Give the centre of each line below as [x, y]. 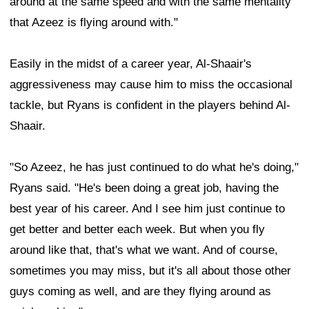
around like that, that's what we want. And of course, [144, 250]
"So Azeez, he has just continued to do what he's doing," [154, 168]
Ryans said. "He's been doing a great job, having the [144, 188]
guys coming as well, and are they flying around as [140, 292]
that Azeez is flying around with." [94, 23]
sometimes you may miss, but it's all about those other [150, 271]
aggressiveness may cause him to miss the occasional [151, 85]
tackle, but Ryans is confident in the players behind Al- [150, 106]
